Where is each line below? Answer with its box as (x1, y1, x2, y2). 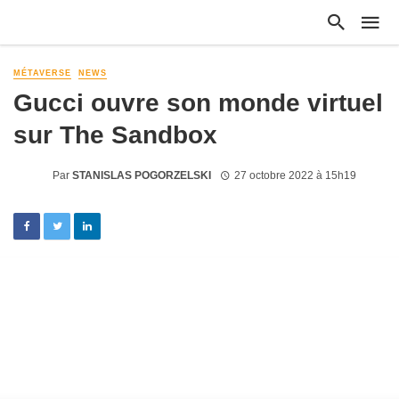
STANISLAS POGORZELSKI (72, 168, 211, 182)
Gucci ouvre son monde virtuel (13, 88, 383, 118)
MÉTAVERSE (13, 69, 71, 77)
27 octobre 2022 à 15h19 (233, 168, 356, 182)
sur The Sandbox (13, 120, 217, 150)
